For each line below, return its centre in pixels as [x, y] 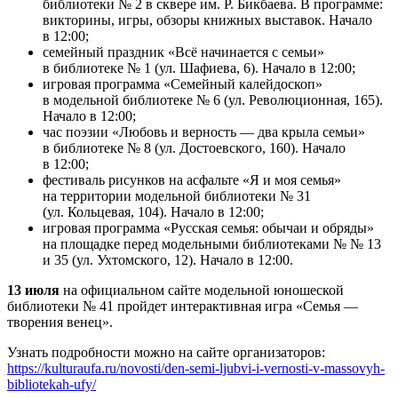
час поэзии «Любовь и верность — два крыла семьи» [204, 132]
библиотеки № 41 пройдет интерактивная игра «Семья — [183, 306]
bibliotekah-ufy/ [52, 385]
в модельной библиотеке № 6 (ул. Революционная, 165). [213, 100]
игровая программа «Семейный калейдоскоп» [183, 84]
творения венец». [60, 322]
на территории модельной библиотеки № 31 [177, 196]
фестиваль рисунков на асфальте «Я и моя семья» [192, 180]
